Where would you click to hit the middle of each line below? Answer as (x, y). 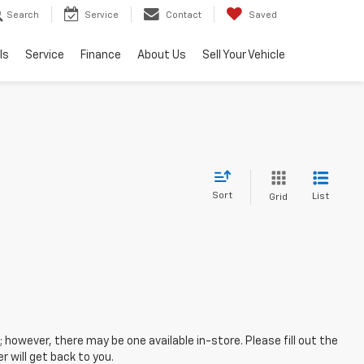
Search (23, 15)
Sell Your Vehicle (244, 56)
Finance (101, 56)
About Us (162, 56)
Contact (184, 15)
